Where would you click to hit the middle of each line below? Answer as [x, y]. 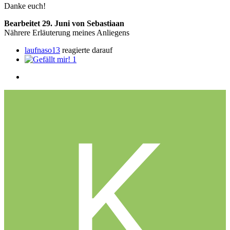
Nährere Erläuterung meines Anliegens [67, 33]
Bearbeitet [23, 24]
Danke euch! [25, 6]
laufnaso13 [42, 50]
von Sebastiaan [98, 24]
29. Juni [57, 24]
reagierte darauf [86, 50]
